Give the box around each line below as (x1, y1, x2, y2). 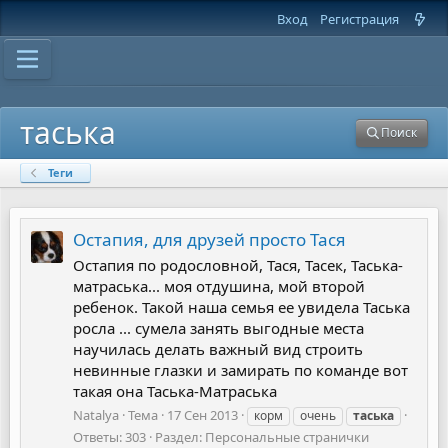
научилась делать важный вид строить (73, 339, 363, 360)
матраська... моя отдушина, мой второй (73, 276, 365, 297)
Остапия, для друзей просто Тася (73, 228, 346, 252)
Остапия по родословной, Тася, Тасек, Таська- (73, 255, 403, 276)
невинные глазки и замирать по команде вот (73, 360, 408, 381)
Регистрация (320, 10, 400, 28)
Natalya (73, 405, 119, 424)
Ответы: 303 (73, 427, 146, 446)
